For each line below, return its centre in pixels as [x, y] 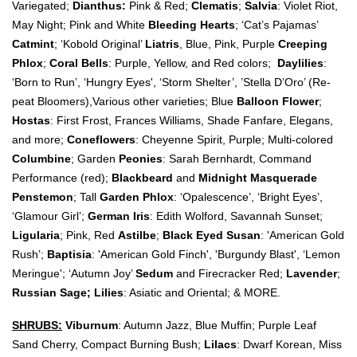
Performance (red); [62, 177]
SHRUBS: [37, 325]
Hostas [31, 120]
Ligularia [36, 235]
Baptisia [69, 254]
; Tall [86, 196]
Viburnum [92, 325]
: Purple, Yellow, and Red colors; [193, 63]
